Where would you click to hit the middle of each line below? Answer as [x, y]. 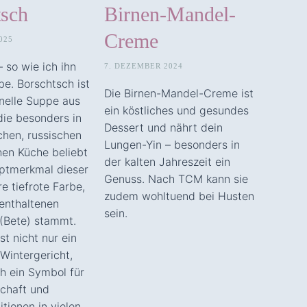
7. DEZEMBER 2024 [144, 65]
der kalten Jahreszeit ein [167, 161]
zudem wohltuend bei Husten [179, 196]
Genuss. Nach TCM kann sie [176, 179]
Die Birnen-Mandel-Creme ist [179, 93]
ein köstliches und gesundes [176, 110]
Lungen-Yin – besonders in [172, 144]
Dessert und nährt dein [163, 127]
